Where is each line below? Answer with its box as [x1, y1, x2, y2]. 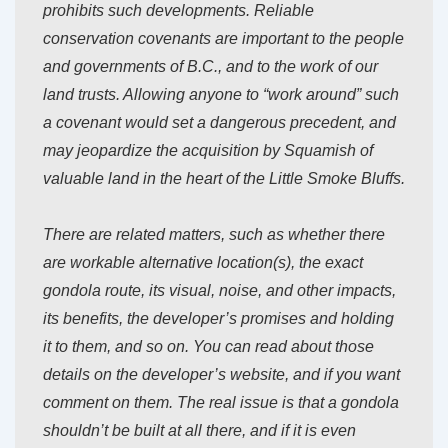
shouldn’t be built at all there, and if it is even [43, 422, 356, 440]
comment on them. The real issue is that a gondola [43, 394, 399, 412]
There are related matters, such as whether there [43, 226, 385, 244]
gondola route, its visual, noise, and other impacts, [43, 282, 396, 300]
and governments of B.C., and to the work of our [43, 58, 378, 76]
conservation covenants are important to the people [43, 30, 404, 48]
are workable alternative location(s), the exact [43, 254, 363, 272]
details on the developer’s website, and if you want [43, 366, 400, 384]
